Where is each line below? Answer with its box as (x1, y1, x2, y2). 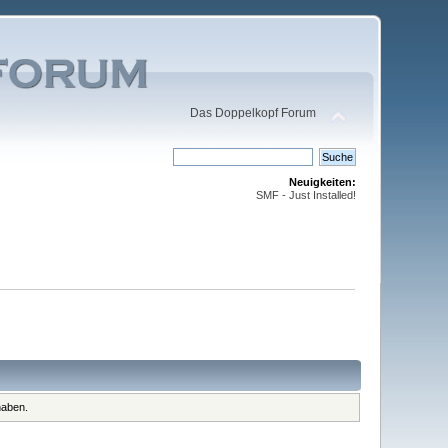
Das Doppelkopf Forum (189, 106, 316, 121)
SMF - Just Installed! (255, 189, 356, 202)
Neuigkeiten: (288, 176, 356, 189)
